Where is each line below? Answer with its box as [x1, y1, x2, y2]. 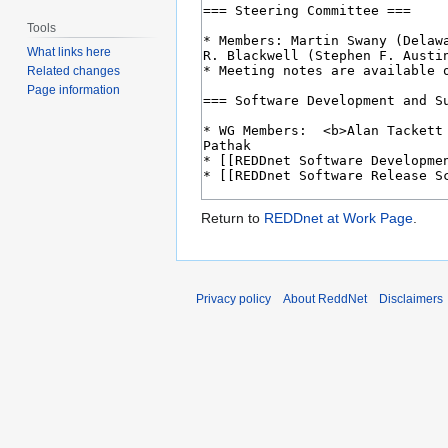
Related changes [27, 64, 121, 79]
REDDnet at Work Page [264, 210, 413, 227]
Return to [201, 210, 264, 227]
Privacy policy [196, 292, 271, 307]
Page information [27, 83, 121, 98]
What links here [27, 45, 112, 60]
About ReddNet [283, 292, 367, 307]
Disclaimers [379, 292, 443, 307]
